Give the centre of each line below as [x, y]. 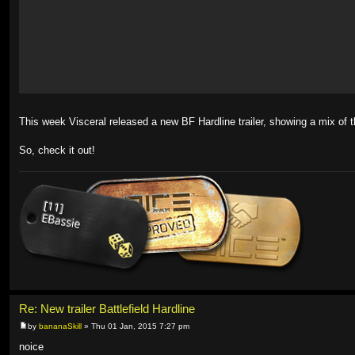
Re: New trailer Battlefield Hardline [107, 309]
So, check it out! [57, 150]
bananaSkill [60, 326]
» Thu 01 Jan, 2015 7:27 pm [136, 326]
